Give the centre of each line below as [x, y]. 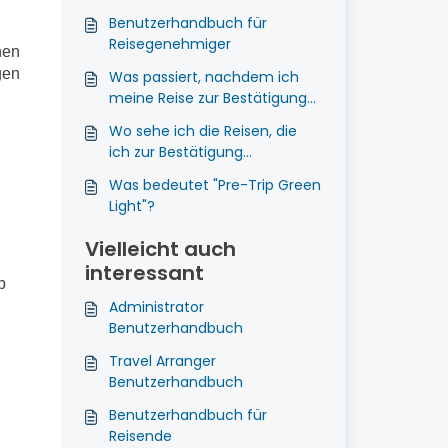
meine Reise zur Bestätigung [207, 98]
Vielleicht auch [160, 249]
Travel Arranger [162, 361]
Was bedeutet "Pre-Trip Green [160, 185]
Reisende [140, 436]
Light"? [131, 206]
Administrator [156, 307]
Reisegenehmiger [169, 44]
